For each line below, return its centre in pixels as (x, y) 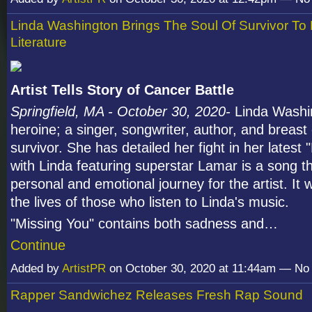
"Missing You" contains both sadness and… (144, 224)
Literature (39, 42)
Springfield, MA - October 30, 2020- (123, 112)
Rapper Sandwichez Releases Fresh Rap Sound (157, 295)
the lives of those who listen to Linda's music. (150, 202)
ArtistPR (84, 269)
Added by (36, 269)
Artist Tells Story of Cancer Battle (122, 90)
